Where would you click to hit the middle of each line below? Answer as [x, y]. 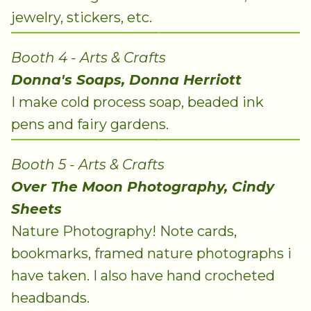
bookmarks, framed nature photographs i [151, 254]
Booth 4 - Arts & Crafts [89, 58]
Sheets [36, 209]
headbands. [50, 298]
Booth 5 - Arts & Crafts [88, 165]
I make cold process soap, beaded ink [137, 102]
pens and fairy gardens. [90, 125]
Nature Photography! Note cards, [124, 232]
